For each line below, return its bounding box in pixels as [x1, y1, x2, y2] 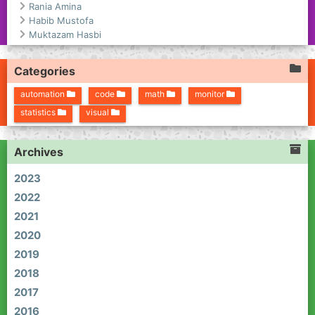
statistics [20, 106, 58, 117]
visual [86, 106, 111, 117]
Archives [14, 145, 63, 160]
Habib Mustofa [29, 14, 94, 26]
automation [20, 88, 67, 99]
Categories [14, 63, 75, 78]
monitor [195, 88, 226, 99]
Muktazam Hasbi [29, 28, 101, 40]
